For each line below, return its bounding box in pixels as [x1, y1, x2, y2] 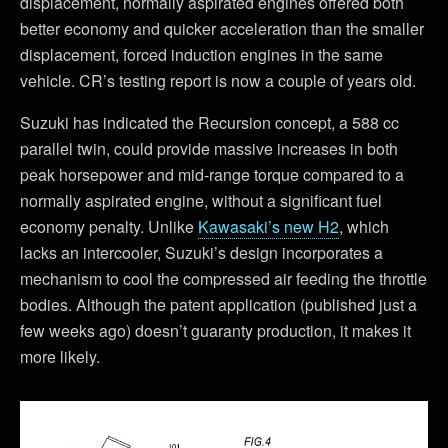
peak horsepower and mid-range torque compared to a [20, 163, 404, 187]
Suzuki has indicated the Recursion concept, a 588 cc [20, 111, 399, 135]
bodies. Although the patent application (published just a [20, 293, 417, 317]
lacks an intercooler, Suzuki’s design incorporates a [20, 241, 383, 265]
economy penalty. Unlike [20, 215, 198, 239]
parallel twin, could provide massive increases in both [20, 137, 398, 161]
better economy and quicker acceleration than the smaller [20, 17, 424, 41]
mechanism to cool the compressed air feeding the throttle [20, 267, 427, 291]
